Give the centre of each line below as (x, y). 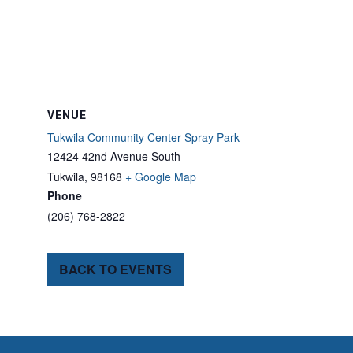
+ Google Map (161, 176)
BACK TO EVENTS (115, 269)
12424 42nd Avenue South (114, 156)
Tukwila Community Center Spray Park (143, 137)
